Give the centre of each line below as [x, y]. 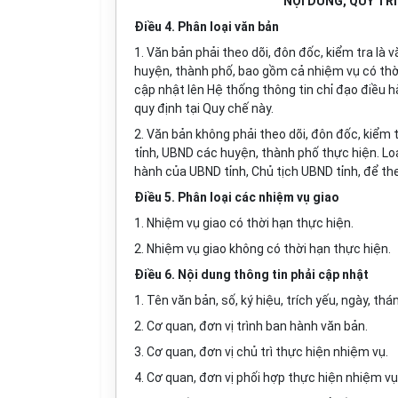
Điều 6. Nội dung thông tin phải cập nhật [251, 275]
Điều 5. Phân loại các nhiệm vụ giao [237, 197]
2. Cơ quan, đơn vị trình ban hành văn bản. [251, 326]
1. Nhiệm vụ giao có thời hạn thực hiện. [244, 223]
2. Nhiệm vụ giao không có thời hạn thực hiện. [263, 249]
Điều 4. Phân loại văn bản [207, 27]
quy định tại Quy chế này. [204, 108]
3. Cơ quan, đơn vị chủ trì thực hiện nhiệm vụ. [261, 352]
